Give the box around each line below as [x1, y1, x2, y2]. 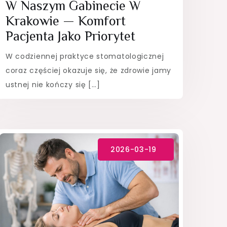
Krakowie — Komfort [5, 13, 126, 28]
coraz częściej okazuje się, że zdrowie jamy [5, 65, 172, 75]
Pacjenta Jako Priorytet [5, 28, 135, 44]
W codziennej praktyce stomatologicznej [5, 51, 164, 61]
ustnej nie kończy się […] [5, 79, 100, 90]
